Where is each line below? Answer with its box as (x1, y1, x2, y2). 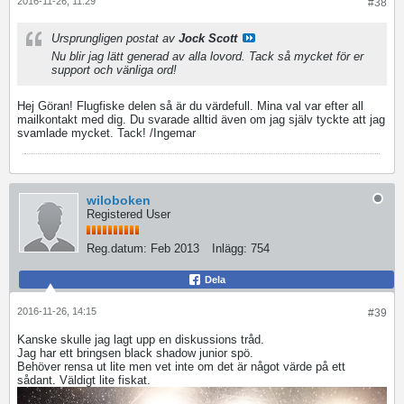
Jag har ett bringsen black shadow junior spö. (17, 346, 253, 360)
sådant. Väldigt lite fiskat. (17, 373, 151, 387)
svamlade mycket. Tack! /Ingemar (17, 126, 196, 140)
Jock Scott (179, 32, 237, 45)
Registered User (87, 207, 170, 221)
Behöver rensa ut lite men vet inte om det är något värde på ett (17, 360, 345, 373)
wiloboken (87, 193, 151, 207)
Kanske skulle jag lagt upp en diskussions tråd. (17, 333, 264, 346)
